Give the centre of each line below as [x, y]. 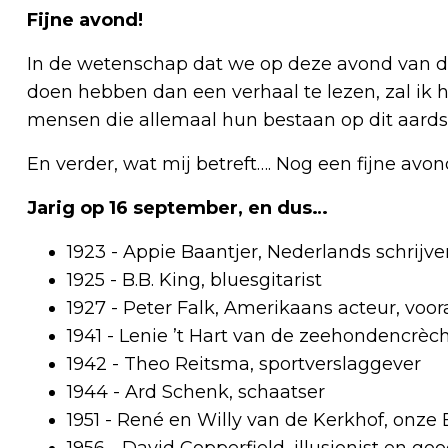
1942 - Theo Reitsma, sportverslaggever [244, 363]
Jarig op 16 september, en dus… [177, 207]
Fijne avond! [85, 19]
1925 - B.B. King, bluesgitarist [194, 279]
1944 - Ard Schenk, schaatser [196, 391]
